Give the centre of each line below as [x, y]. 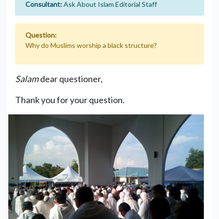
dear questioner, [71, 78]
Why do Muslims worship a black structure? [91, 45]
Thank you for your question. [70, 99]
